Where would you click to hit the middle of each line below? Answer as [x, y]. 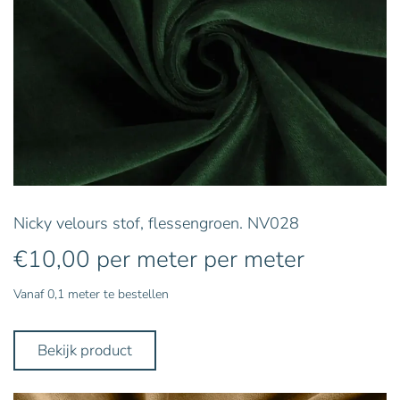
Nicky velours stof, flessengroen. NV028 [156, 224]
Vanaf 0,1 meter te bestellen [91, 295]
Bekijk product [85, 351]
